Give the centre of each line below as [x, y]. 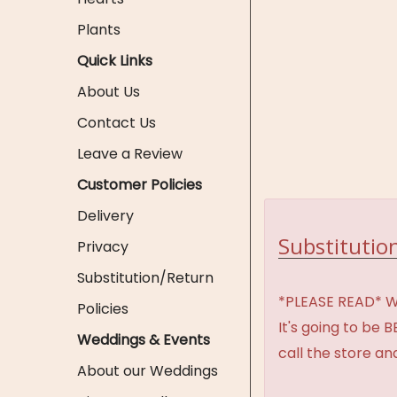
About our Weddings [148, 371]
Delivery [105, 216]
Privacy [103, 247]
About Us [109, 92]
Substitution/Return [145, 278]
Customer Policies [140, 185]
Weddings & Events [144, 340]
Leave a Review [130, 154]
